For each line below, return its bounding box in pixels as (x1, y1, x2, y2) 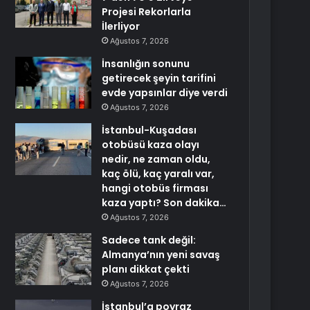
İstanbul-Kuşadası (102, 123, 197, 137)
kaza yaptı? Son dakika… (102, 196, 227, 210)
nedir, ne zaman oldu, (102, 152, 211, 166)
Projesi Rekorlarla (102, 5, 192, 19)
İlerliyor (102, 19, 140, 33)
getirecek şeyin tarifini (102, 71, 217, 85)
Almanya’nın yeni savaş (102, 248, 221, 262)
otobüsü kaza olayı (102, 138, 200, 152)
